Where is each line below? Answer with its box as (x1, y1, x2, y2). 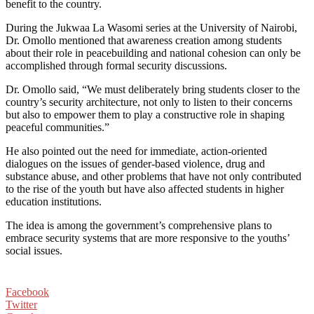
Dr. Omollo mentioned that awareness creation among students (6, 34, 282, 46)
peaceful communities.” (6, 121, 109, 133)
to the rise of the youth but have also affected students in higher (6, 182, 284, 195)
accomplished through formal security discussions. (6, 59, 227, 71)
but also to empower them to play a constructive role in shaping (6, 108, 285, 121)
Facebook (6, 285, 49, 298)
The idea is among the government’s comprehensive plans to (6, 219, 272, 231)
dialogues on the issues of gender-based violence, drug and (6, 157, 265, 170)
